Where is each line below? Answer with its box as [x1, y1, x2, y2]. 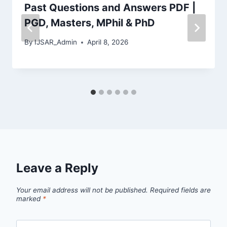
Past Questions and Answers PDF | [24, 1, 196, 14]
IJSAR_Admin [34, 38, 78, 47]
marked [16, 195, 43, 203]
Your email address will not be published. [16, 186, 148, 195]
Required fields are [150, 186, 211, 195]
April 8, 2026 [87, 38, 129, 47]
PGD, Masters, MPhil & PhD [24, 16, 155, 29]
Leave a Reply [16, 161, 98, 176]
